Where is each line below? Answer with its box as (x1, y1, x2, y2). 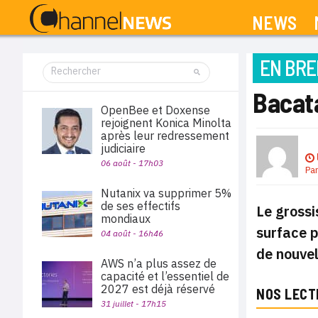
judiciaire (101, 141, 146, 155)
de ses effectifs (101, 199, 180, 213)
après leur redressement (101, 128, 229, 143)
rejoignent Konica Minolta (101, 116, 231, 130)
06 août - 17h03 (101, 158, 163, 168)
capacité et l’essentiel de (101, 269, 229, 283)
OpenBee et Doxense (101, 103, 210, 117)
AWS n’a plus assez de (101, 256, 216, 270)
